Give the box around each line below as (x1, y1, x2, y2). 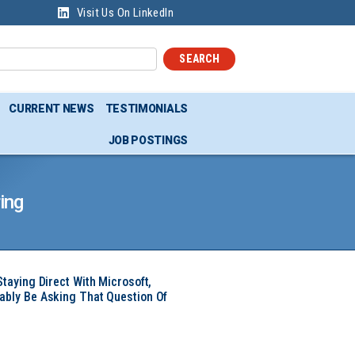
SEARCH (179, 52, 219, 65)
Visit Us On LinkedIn (77, 6, 174, 20)
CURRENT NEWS (9, 102, 94, 115)
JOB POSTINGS (108, 134, 188, 147)
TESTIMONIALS (105, 102, 188, 115)
